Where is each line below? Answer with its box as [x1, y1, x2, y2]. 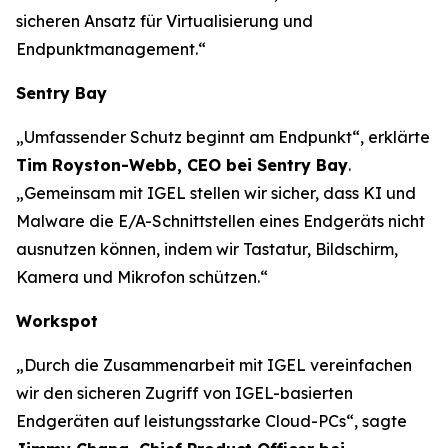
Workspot [16, 311, 98, 331]
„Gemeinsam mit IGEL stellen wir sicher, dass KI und [16, 183, 416, 203]
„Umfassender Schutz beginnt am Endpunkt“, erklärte [16, 127, 430, 147]
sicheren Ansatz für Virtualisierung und [16, 11, 313, 31]
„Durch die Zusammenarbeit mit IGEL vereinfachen [16, 355, 412, 375]
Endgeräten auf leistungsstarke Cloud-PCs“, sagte [16, 411, 407, 431]
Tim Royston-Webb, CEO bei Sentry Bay [16, 155, 348, 175]
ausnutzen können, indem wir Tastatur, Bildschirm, [16, 239, 398, 259]
